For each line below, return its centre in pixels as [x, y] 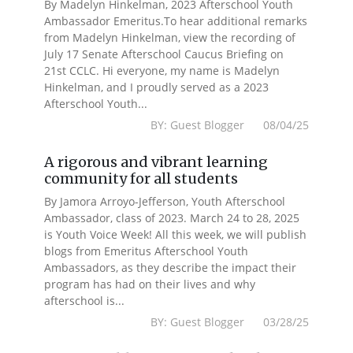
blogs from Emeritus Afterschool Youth [147, 251]
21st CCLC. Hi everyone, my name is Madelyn [162, 71]
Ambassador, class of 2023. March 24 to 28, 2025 [172, 218]
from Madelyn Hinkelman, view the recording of [170, 37]
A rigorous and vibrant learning [156, 162]
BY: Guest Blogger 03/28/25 [229, 322]
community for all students [141, 178]
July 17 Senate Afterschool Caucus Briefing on [164, 54]
